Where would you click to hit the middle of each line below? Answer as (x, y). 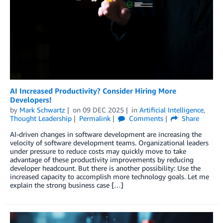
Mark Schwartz (42, 110)
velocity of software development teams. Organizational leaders (109, 142)
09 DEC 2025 (103, 110)
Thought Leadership (41, 118)
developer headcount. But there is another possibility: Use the (105, 168)
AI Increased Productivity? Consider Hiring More (93, 90)
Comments (145, 118)
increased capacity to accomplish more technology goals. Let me (110, 176)
